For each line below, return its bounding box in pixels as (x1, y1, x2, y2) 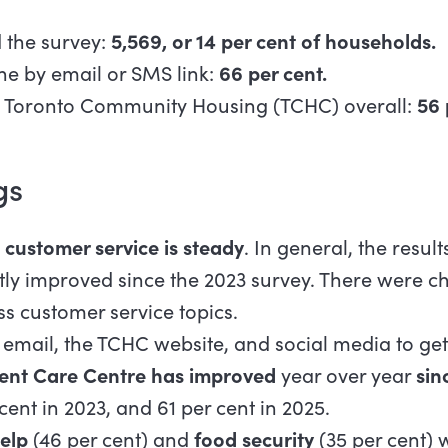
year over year (275, 361, 416, 389)
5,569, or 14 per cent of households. (110, 27, 436, 55)
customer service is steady (4, 233, 244, 261)
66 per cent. (218, 59, 327, 87)
